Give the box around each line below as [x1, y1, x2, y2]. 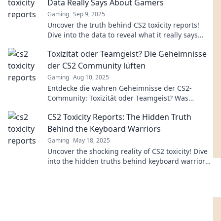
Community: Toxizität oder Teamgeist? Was [47, 93, 188, 103]
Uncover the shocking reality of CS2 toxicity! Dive [47, 147, 208, 156]
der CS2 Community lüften [47, 60, 146, 71]
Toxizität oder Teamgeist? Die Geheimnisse [47, 48, 207, 59]
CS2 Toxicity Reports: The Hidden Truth [47, 111, 191, 122]
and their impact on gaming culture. [47, 166, 168, 176]
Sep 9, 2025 [73, 10, 105, 18]
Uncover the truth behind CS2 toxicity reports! [47, 20, 199, 30]
